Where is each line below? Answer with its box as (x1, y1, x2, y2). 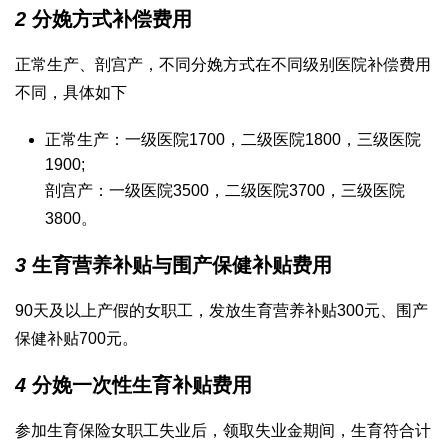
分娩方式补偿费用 (26, 8, 192, 31)
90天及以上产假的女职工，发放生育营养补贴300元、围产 (15, 302, 428, 320)
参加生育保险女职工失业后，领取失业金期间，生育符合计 (15, 422, 431, 440)
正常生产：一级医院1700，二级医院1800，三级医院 (45, 131, 421, 149)
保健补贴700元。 (15, 330, 138, 348)
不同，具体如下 (15, 84, 127, 102)
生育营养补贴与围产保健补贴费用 (26, 254, 332, 277)
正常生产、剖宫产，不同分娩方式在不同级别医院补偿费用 (15, 56, 431, 74)
